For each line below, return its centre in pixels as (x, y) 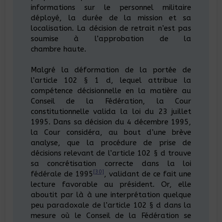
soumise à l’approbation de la (111, 39)
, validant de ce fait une (148, 174)
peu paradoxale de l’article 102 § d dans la (111, 205)
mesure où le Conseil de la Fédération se (111, 216)
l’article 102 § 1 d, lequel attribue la (111, 80)
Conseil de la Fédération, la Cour (111, 101)
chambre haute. (58, 49)
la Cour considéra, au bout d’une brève (111, 132)
